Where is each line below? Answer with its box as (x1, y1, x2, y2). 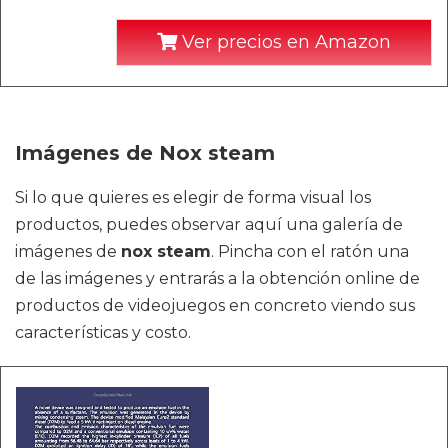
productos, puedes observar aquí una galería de (15, 215, 403, 234)
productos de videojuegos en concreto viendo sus (15, 296, 415, 315)
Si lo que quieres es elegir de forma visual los (15, 188, 371, 207)
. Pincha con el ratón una (211, 242, 409, 261)
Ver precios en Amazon (177, 31, 391, 53)
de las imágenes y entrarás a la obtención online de (15, 269, 420, 288)
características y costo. (15, 323, 191, 342)
